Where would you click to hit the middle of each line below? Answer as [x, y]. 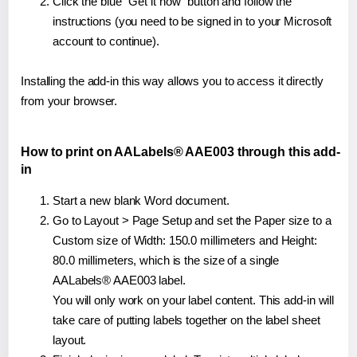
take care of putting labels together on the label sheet [186, 320]
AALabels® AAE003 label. [119, 280]
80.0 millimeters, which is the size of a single [166, 261]
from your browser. [69, 101]
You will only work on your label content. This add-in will [194, 300]
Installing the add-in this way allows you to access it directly [172, 81]
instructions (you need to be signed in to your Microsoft [192, 22]
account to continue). [106, 41]
